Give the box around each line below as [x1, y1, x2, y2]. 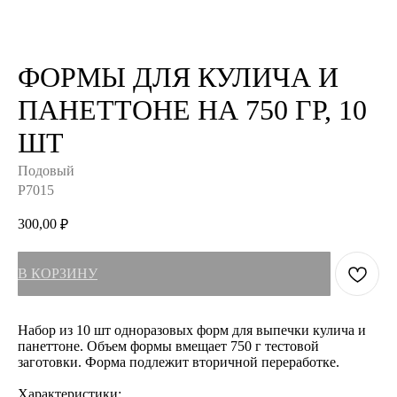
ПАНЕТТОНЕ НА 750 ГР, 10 [18, 94, 367, 126]
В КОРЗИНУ [18, 266, 97, 281]
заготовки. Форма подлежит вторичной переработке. [18, 354, 339, 370]
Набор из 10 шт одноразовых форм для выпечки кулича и [18, 323, 366, 338]
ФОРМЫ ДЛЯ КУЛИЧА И [18, 61, 339, 93]
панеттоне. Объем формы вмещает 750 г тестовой [18, 339, 319, 354]
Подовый [18, 163, 74, 178]
